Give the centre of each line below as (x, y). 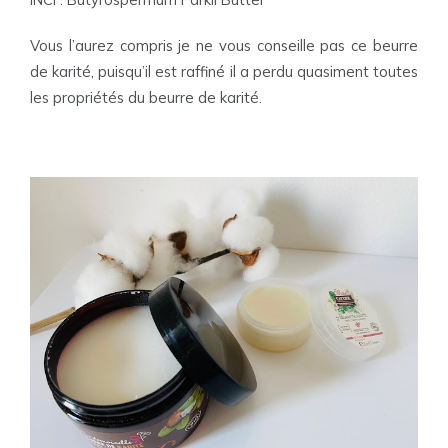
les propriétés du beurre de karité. (146, 97)
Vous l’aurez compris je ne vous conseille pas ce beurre (224, 45)
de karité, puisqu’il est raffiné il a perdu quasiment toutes (224, 71)
